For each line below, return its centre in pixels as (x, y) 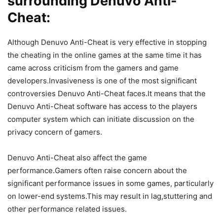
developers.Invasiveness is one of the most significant (102, 80)
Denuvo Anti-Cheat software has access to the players (102, 106)
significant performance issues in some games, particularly (110, 183)
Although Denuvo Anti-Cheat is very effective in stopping (107, 42)
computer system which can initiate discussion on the (101, 119)
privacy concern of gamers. (55, 132)
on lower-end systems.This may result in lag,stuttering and (110, 196)
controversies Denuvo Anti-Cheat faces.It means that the (107, 93)
